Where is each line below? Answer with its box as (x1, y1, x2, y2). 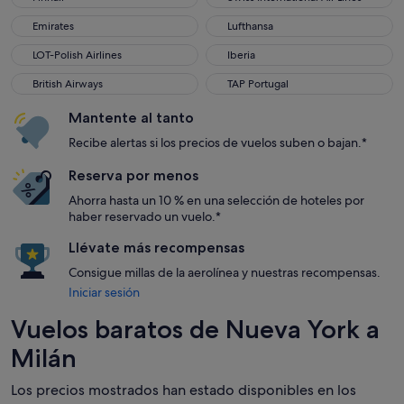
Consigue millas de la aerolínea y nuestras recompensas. (69, 264, 381, 280)
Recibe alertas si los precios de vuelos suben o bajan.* (69, 134, 367, 151)
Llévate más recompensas (69, 239, 244, 256)
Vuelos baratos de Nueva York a (11, 314, 380, 344)
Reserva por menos (69, 167, 198, 184)
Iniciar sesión (69, 284, 140, 300)
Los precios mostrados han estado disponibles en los (11, 381, 356, 399)
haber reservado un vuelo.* (69, 208, 221, 225)
